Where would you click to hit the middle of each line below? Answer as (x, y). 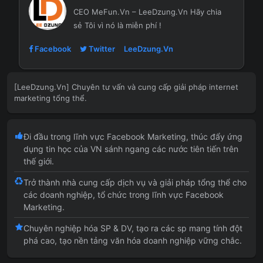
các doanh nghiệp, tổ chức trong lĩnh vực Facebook (124, 195)
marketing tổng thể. (50, 98)
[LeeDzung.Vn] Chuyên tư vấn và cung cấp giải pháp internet (126, 87)
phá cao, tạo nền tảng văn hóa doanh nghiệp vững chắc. (133, 240)
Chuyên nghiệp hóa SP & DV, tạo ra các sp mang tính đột (133, 228)
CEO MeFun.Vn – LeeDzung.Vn (131, 12)
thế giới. (39, 161)
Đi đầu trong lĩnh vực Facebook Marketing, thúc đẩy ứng (133, 136)
